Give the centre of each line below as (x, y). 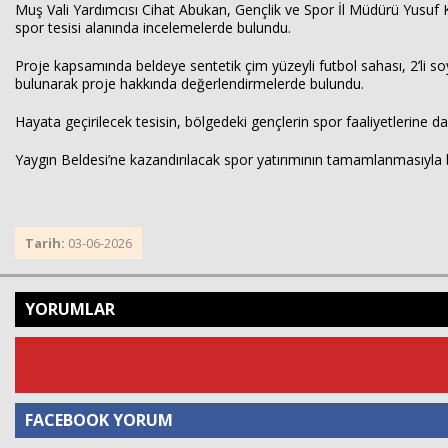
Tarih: (46, 243)
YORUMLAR (70, 309)
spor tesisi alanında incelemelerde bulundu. (153, 27)
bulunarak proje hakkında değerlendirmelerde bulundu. (189, 83)
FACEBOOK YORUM (99, 420)
